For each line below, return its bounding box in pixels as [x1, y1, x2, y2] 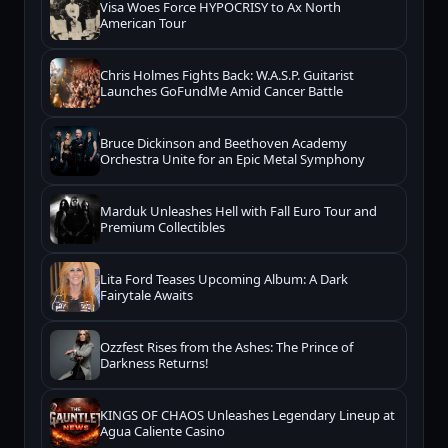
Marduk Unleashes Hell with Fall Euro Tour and [100, 202, 377, 221]
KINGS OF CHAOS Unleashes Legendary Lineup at [100, 406, 395, 425]
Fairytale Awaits [100, 286, 193, 305]
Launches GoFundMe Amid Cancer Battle [100, 82, 343, 101]
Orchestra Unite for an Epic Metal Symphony [100, 150, 365, 169]
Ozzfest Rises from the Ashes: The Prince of [100, 338, 353, 357]
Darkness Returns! [100, 354, 209, 373]
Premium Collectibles [100, 218, 225, 237]
